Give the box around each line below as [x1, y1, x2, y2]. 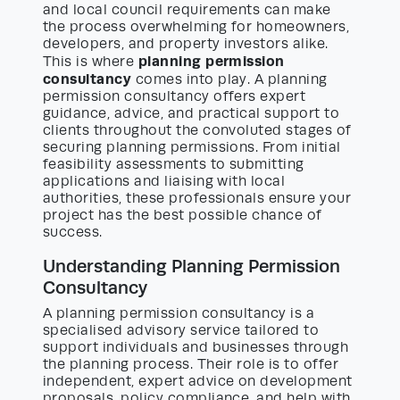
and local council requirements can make [43, 2, 331, 19]
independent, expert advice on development [43, 373, 353, 390]
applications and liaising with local [43, 173, 286, 190]
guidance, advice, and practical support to [43, 105, 340, 122]
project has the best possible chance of [43, 207, 322, 224]
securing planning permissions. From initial [43, 139, 341, 156]
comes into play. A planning [131, 71, 328, 88]
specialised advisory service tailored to [43, 322, 320, 339]
